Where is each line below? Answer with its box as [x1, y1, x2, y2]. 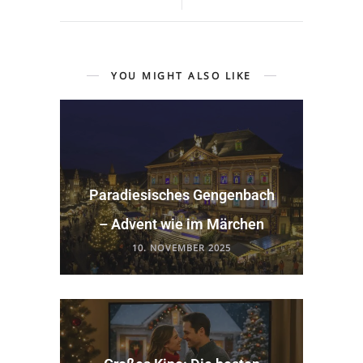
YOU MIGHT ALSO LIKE [111, 68, 252, 83]
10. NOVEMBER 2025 [132, 241, 231, 254]
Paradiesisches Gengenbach [88, 186, 275, 203]
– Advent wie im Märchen [99, 215, 264, 233]
